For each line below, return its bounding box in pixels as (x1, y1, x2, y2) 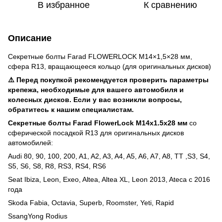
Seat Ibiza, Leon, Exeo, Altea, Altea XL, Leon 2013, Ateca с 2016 (8, 175, 210, 183)
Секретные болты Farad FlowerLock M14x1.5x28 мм (8, 118, 187, 127)
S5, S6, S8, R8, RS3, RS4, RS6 (8, 162, 106, 170)
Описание (8, 33, 52, 43)
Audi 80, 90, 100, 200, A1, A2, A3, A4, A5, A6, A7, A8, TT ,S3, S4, (8, 152, 210, 160)
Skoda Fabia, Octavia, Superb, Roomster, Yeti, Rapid (8, 198, 174, 207)
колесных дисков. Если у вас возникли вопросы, (8, 95, 182, 104)
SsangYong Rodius (8, 212, 67, 220)
